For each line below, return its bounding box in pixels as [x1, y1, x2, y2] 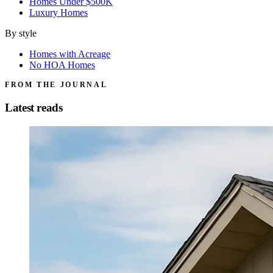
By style [5, 28, 37, 39]
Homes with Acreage [29, 49, 110, 60]
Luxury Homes [29, 7, 88, 18]
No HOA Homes [29, 60, 95, 71]
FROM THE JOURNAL [5, 80, 108, 90]
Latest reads [5, 101, 63, 114]
